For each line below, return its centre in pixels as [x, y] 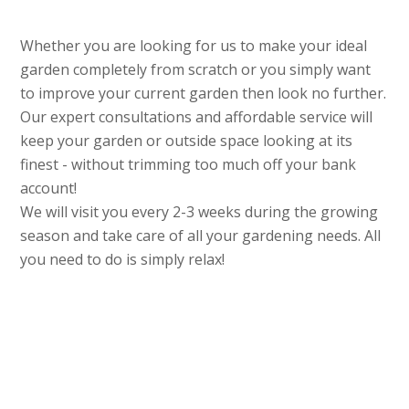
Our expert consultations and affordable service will [197, 117]
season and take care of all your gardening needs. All [201, 236]
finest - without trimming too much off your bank [189, 165]
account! [49, 189]
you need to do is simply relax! [123, 260]
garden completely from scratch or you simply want [196, 70]
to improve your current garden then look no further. [204, 94]
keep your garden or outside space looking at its [187, 141]
